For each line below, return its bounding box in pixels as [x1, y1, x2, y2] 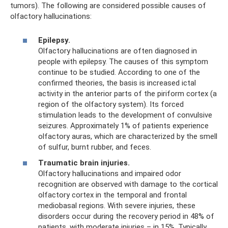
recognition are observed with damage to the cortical [38, 180, 218, 189]
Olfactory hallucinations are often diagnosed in [38, 46, 197, 55]
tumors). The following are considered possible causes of [10, 1, 206, 10]
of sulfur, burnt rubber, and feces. [38, 142, 151, 152]
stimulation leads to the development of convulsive [38, 110, 212, 120]
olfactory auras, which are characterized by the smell [38, 131, 217, 141]
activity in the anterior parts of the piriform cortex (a [38, 89, 217, 98]
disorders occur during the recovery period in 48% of [38, 212, 214, 221]
